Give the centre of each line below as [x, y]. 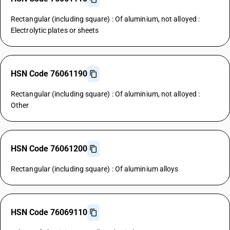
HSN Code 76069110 [49, 212]
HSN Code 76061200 [49, 149]
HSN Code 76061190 [49, 74]
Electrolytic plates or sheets [55, 30]
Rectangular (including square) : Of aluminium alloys [95, 169]
